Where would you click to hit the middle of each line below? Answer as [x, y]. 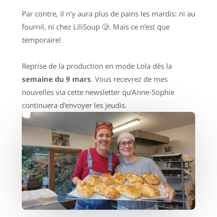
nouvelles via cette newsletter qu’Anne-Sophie [98, 92]
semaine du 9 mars [56, 79]
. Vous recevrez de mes [129, 79]
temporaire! [41, 40]
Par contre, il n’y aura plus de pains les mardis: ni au [108, 14]
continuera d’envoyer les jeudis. [74, 105]
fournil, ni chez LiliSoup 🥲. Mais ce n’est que [95, 27]
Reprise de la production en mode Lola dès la [97, 66]
